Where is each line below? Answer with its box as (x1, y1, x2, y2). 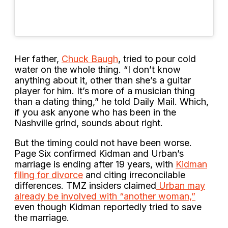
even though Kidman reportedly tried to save (14, 201, 202, 212)
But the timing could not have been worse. (14, 137, 192, 148)
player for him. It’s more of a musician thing (14, 85, 195, 96)
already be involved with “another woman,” (14, 190, 195, 202)
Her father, (14, 53, 62, 64)
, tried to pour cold (118, 53, 196, 64)
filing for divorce (14, 169, 83, 180)
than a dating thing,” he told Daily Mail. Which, (14, 96, 209, 107)
